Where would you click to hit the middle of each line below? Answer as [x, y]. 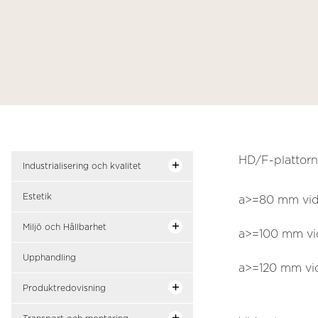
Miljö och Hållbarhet [65, 227]
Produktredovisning [64, 288]
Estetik [37, 197]
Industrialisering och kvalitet [82, 166]
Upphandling [49, 258]
